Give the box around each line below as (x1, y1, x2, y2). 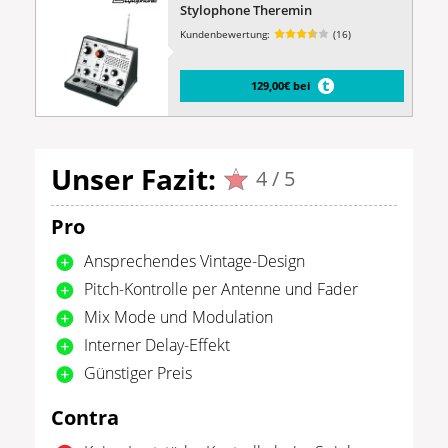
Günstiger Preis (84, 361, 192, 384)
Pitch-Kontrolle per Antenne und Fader (84, 277, 358, 300)
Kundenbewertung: (180, 27, 271, 42)
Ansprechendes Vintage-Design (84, 249, 305, 272)
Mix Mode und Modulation (84, 305, 273, 328)
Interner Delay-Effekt (84, 333, 230, 356)
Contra (51, 403, 119, 431)
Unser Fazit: (51, 159, 216, 198)
